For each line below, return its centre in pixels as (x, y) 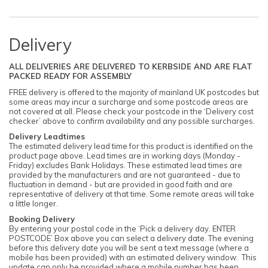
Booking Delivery (42, 219)
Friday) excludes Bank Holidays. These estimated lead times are (126, 165)
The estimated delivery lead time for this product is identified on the (131, 146)
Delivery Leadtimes (47, 136)
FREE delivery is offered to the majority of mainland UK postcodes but (134, 92)
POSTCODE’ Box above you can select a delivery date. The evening (131, 238)
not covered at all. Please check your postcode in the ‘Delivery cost (131, 111)
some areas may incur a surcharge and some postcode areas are (129, 101)
